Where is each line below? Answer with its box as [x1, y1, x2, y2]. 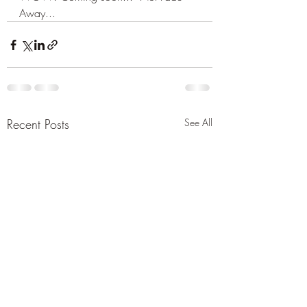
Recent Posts [7, 116, 69, 132]
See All [184, 116, 212, 129]
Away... [19, 5, 56, 21]
